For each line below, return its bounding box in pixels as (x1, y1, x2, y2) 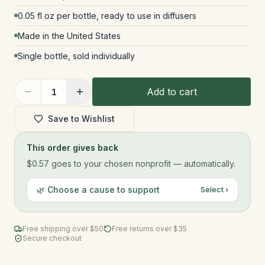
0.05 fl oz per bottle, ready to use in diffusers (18, 11, 196, 21)
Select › (201, 185, 228, 194)
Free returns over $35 (112, 224, 187, 233)
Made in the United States (18, 31, 121, 41)
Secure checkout (22, 234, 82, 243)
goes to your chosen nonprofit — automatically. (49, 159, 235, 169)
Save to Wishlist (48, 114, 115, 124)
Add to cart (146, 86, 197, 98)
